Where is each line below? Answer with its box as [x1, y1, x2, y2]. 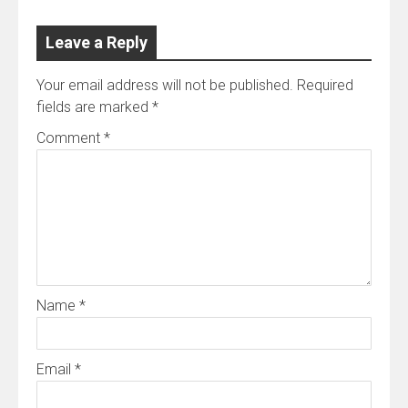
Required [297, 76, 353, 94]
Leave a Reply [46, 32, 148, 52]
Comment [36, 128, 104, 147]
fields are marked [36, 97, 152, 116]
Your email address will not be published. [36, 76, 293, 94]
